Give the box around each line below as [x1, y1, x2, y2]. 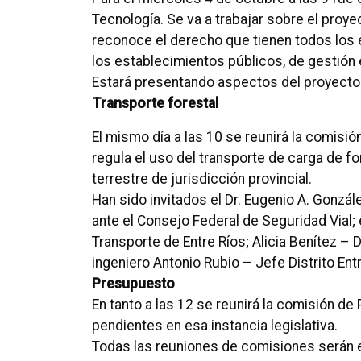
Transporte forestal [92, 95, 218, 111]
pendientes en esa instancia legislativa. [92, 317, 338, 334]
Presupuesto [92, 276, 175, 292]
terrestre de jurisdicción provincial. [92, 171, 312, 187]
